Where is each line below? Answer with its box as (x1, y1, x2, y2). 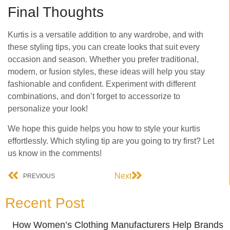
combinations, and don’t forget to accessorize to (8, 92, 180, 101)
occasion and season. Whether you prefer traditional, (8, 55, 199, 64)
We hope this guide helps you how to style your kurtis (8, 124, 200, 133)
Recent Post (5, 195, 85, 212)
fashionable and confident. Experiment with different (8, 80, 196, 89)
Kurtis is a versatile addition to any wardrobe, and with (8, 30, 203, 40)
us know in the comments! (8, 148, 102, 158)
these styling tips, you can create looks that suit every (8, 43, 200, 52)
